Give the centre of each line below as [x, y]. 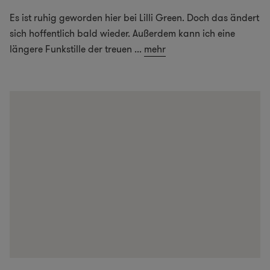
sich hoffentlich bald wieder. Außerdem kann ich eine [122, 33]
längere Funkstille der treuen [71, 49]
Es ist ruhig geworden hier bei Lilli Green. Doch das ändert [134, 17]
